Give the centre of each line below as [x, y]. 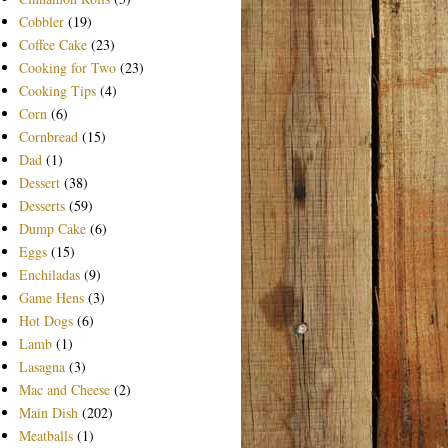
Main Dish [48, 412]
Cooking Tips [57, 90]
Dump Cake [52, 228]
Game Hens [51, 297]
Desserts [41, 205]
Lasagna [41, 366]
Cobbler [41, 21]
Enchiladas [49, 274]
